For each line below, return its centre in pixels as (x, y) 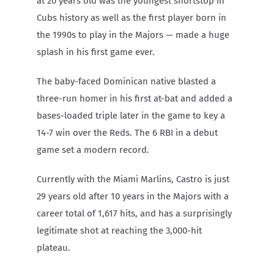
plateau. (54, 247)
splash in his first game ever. (96, 52)
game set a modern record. (93, 150)
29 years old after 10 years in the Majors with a (133, 196)
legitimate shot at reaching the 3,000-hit (119, 230)
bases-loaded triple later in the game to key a (131, 115)
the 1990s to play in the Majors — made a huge (133, 35)
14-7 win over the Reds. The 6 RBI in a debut (127, 132)
